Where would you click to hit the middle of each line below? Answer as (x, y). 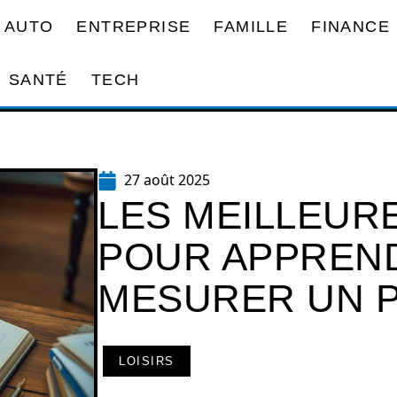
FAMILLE (251, 26)
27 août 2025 (167, 180)
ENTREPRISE (134, 26)
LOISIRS (147, 361)
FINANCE (350, 26)
